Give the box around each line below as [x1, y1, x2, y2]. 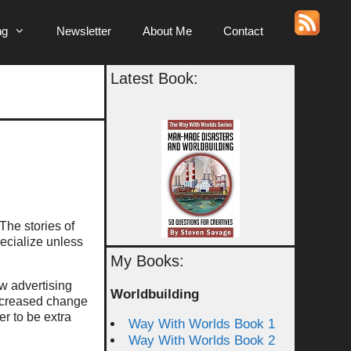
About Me [143, 24, 192, 38]
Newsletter [56, 24, 111, 38]
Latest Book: [110, 70, 198, 87]
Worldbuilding [110, 287, 199, 302]
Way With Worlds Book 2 [128, 333, 275, 348]
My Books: [110, 252, 184, 270]
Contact [223, 24, 263, 38]
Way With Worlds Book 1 [128, 317, 275, 331]
